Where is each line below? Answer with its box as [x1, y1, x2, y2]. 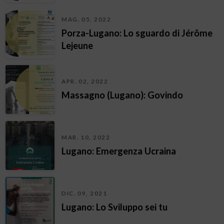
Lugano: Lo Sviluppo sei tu [61, 201, 168, 213]
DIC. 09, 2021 [61, 190, 107, 197]
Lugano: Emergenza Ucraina [61, 145, 176, 157]
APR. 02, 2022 [61, 78, 108, 85]
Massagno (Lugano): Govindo [61, 89, 183, 101]
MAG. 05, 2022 [61, 15, 111, 22]
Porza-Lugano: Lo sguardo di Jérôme [61, 27, 213, 38]
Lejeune [61, 39, 93, 51]
